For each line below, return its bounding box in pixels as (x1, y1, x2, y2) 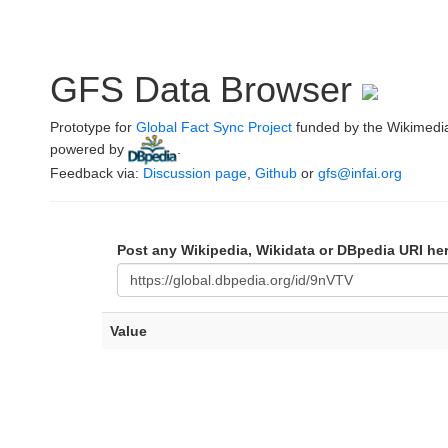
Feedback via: (50, 165, 143, 181)
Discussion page (143, 165, 247, 181)
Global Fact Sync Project (136, 119, 292, 135)
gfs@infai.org (318, 165, 402, 181)
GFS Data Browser (50, 69, 362, 110)
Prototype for (50, 119, 136, 135)
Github (255, 165, 297, 181)
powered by (50, 140, 128, 157)
